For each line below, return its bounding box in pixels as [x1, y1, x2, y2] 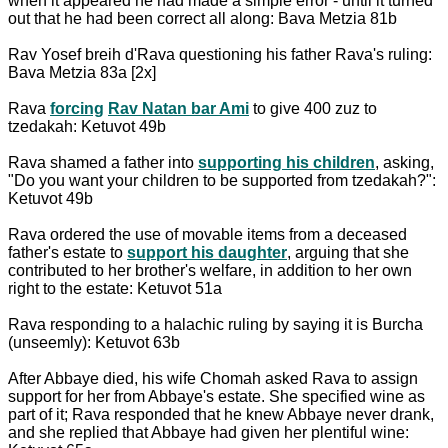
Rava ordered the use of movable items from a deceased [8, 225, 407, 243]
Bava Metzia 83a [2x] [8, 63, 156, 81]
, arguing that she [287, 243, 409, 261]
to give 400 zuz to [249, 99, 377, 117]
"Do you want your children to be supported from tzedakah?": [8, 171, 436, 189]
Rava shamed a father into [8, 153, 198, 171]
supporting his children [198, 153, 375, 171]
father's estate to [8, 243, 127, 261]
